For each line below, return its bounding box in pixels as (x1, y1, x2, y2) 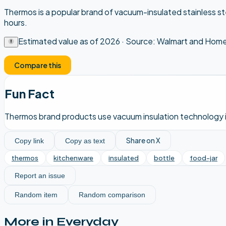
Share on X (126, 135, 160, 145)
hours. (4, 17, 27, 28)
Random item (15, 190, 58, 199)
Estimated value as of (18, 35, 100, 46)
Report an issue (15, 171, 65, 180)
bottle (154, 153, 175, 162)
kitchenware (53, 153, 93, 162)
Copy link (15, 136, 44, 145)
